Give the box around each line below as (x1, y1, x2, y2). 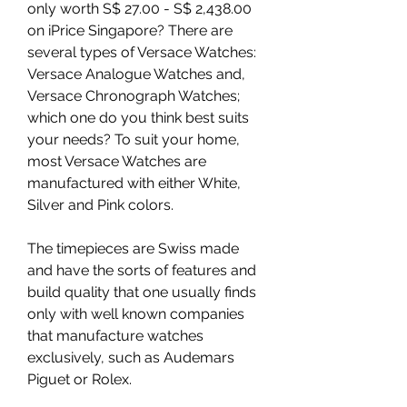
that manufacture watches (27, 327, 203, 344)
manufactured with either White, (27, 174, 241, 192)
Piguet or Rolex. (27, 371, 132, 388)
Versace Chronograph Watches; (27, 87, 240, 104)
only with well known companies (27, 305, 244, 323)
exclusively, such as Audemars (27, 349, 234, 366)
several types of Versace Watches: (27, 44, 256, 61)
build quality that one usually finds (27, 283, 256, 301)
